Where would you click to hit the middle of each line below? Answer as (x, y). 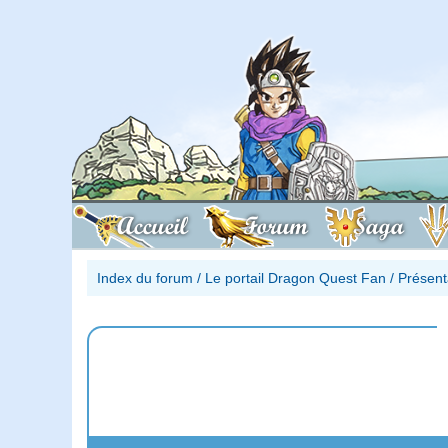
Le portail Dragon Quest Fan (295, 277)
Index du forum (145, 277)
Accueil (152, 225)
